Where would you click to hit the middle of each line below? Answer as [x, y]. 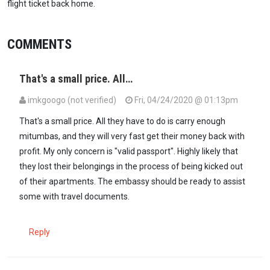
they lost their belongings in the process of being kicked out [131, 167]
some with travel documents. [74, 197]
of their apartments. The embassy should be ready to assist [132, 182]
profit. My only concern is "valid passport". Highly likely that [129, 152]
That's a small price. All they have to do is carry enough [122, 121]
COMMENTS [39, 44]
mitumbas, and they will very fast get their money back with [132, 137]
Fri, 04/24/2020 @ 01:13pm [185, 100]
